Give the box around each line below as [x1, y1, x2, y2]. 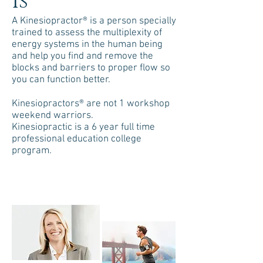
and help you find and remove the [12, 50, 153, 62]
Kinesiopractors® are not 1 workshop [12, 98, 170, 110]
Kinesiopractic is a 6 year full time [12, 122, 155, 133]
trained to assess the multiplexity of [12, 27, 162, 39]
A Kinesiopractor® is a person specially [12, 15, 176, 27]
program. [12, 145, 52, 157]
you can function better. [12, 74, 110, 86]
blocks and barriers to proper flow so [12, 62, 170, 74]
